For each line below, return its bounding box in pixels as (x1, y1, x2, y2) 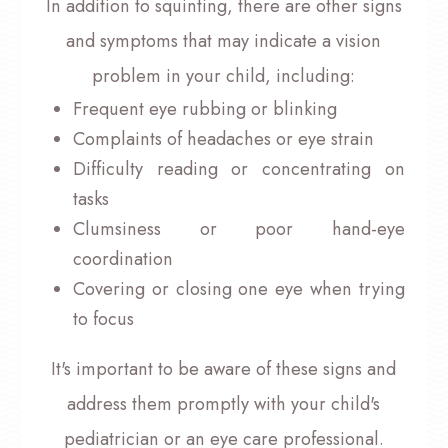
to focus (72, 305, 134, 332)
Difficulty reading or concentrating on (72, 155, 406, 182)
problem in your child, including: (92, 62, 356, 89)
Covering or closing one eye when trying (72, 275, 406, 302)
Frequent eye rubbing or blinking (72, 95, 337, 122)
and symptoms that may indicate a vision (66, 27, 382, 54)
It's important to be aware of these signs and (51, 355, 397, 382)
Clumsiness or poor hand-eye (72, 215, 406, 242)
